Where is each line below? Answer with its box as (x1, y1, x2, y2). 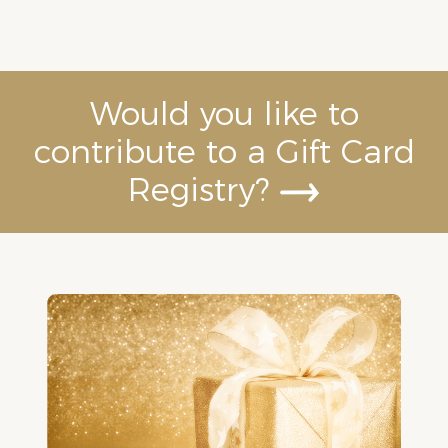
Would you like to (89, 94, 359, 133)
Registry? (128, 170, 280, 209)
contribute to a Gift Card (33, 132, 415, 171)
